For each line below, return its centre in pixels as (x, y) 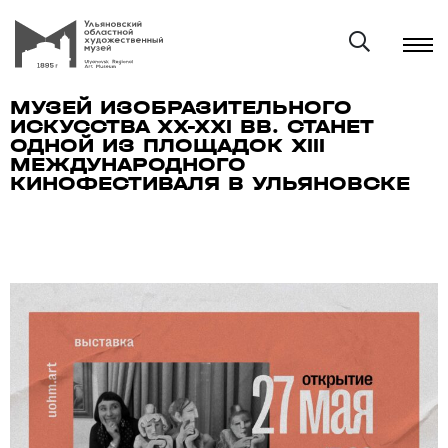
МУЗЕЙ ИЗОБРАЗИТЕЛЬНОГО (181, 107)
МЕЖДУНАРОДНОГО (128, 164)
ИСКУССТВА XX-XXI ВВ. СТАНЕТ (191, 126)
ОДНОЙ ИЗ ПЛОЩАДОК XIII (167, 145)
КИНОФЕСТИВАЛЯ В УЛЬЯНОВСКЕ (210, 183)
